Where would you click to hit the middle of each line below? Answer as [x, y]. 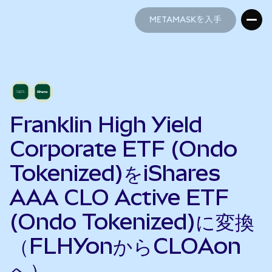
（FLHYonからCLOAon [125, 246]
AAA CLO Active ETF [119, 197]
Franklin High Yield [106, 124]
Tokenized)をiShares [115, 173]
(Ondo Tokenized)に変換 [132, 222]
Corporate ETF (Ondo [124, 149]
